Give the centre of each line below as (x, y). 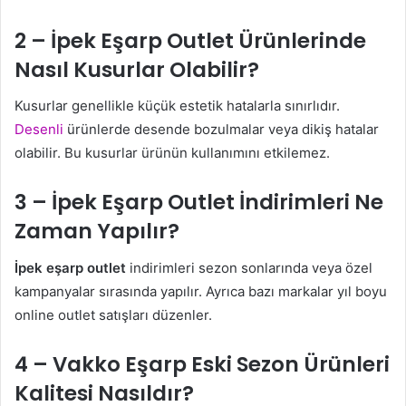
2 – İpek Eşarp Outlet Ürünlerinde (190, 40)
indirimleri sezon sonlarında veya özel (249, 267)
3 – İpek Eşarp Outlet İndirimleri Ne (199, 202)
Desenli (39, 129)
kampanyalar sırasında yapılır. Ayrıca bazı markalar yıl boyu (201, 291)
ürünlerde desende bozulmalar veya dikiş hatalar (221, 129)
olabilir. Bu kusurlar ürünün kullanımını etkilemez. (172, 153)
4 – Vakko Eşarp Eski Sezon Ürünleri (202, 364)
